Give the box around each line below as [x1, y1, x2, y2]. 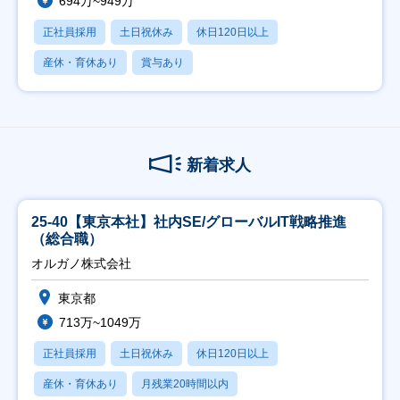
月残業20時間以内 [141, 378, 229, 390]
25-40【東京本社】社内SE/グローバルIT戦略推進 [31, 214, 346, 229]
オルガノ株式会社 [31, 256, 131, 271]
